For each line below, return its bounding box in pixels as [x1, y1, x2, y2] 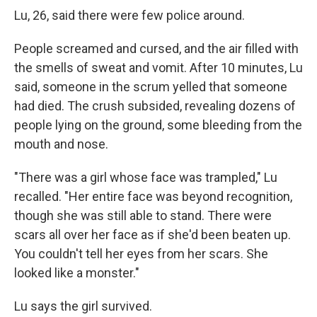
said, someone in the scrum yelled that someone [14, 79, 287, 95]
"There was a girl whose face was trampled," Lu [14, 170, 277, 185]
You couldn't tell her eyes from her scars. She [14, 246, 268, 262]
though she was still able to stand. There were [14, 208, 272, 224]
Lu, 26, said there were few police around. [14, 8, 245, 23]
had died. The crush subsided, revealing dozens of [14, 98, 296, 114]
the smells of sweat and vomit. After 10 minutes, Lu [14, 60, 303, 76]
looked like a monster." [14, 265, 139, 281]
